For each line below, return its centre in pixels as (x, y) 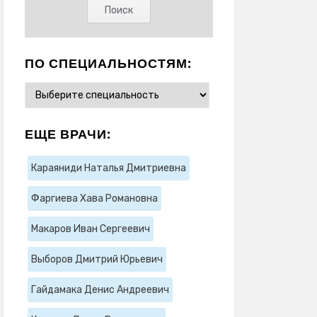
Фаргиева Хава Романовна (94, 198)
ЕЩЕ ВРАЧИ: (68, 134)
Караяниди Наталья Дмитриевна (108, 168)
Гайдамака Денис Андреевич (100, 289)
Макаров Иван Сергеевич (90, 229)
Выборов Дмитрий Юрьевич (97, 259)
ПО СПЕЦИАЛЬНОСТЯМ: (108, 63)
